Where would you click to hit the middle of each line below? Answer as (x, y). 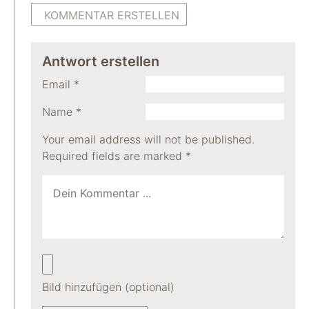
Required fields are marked (114, 156)
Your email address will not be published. (148, 139)
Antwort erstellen (101, 61)
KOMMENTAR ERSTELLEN (112, 15)
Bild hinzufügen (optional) (108, 287)
